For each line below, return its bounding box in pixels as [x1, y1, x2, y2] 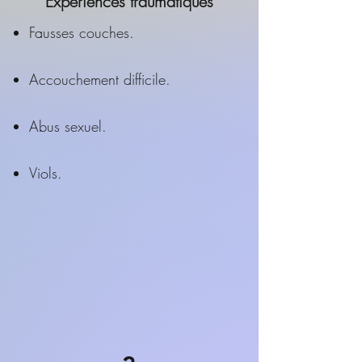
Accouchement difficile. [29, 69, 170, 89]
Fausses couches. [29, 23, 134, 42]
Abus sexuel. [29, 116, 107, 136]
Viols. [29, 163, 62, 183]
